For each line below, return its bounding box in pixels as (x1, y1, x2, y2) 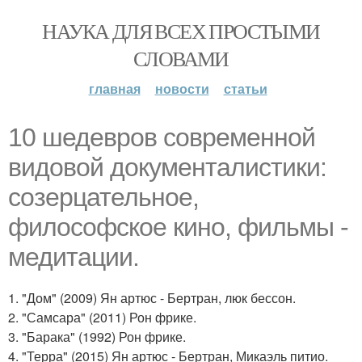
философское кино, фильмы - (8, 213, 348, 242)
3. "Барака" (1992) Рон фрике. (8, 327, 186, 346)
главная (88, 79, 141, 98)
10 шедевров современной (8, 123, 315, 152)
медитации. (8, 242, 139, 271)
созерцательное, (8, 183, 199, 212)
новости (154, 79, 209, 98)
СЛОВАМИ (133, 44, 229, 72)
